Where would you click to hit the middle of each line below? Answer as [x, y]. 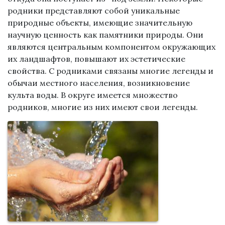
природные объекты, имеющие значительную [100, 23]
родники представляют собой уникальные [94, 11]
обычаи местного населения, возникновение [99, 83]
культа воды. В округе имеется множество [93, 95]
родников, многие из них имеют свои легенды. [103, 107]
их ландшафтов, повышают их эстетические [96, 59]
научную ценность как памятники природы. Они [105, 35]
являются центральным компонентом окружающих [111, 47]
